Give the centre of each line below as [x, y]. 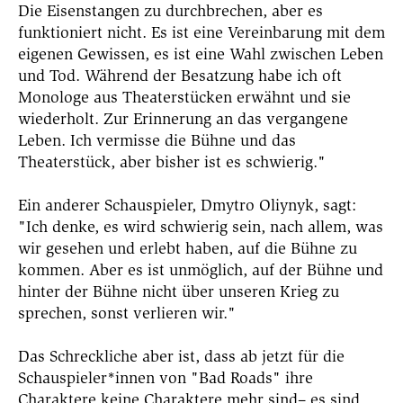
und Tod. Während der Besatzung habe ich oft [180, 76]
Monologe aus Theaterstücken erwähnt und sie [184, 98]
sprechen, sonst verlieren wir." [127, 313]
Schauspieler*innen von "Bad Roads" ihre [166, 378]
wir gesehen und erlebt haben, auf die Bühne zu [188, 249]
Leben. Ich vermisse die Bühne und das [157, 141]
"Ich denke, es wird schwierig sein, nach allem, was [201, 227]
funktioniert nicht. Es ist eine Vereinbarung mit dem [201, 33]
